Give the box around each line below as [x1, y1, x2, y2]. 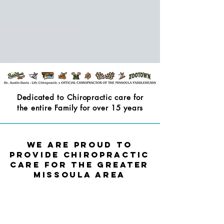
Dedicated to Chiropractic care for [16, 92, 143, 102]
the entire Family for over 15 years [16, 103, 143, 112]
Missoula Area [33, 169, 126, 179]
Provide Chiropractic [9, 149, 149, 159]
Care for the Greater [10, 159, 149, 169]
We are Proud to [26, 139, 132, 149]
